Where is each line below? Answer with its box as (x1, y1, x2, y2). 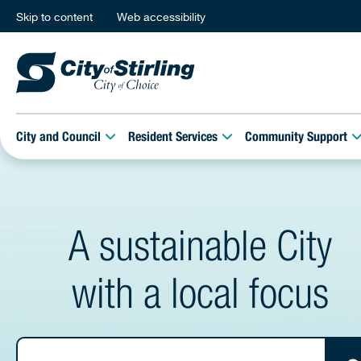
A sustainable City (68, 230, 332, 272)
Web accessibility (117, 9, 205, 23)
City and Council (16, 131, 101, 145)
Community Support (245, 131, 348, 145)
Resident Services (128, 131, 218, 145)
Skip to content (16, 9, 93, 23)
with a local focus (71, 278, 329, 320)
